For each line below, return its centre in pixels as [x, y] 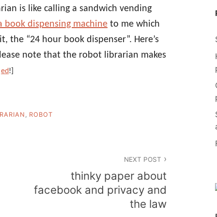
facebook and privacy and [100, 190]
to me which [134, 24]
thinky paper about [119, 176]
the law [148, 204]
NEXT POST [142, 159]
